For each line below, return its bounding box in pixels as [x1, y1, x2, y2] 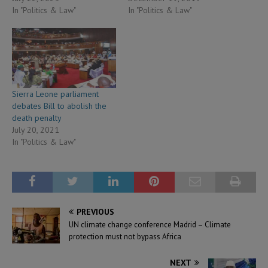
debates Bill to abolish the [12, 100, 106, 111]
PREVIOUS [77, 206, 114, 217]
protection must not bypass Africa [69, 231, 181, 242]
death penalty [12, 112, 62, 123]
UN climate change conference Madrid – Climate [69, 219, 231, 230]
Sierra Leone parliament [12, 88, 99, 99]
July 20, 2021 [12, 124, 59, 135]
